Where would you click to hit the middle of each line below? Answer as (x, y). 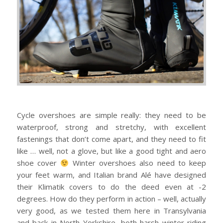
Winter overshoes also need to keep (138, 163)
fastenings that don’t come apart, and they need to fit (111, 139)
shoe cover (39, 163)
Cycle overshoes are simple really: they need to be (111, 115)
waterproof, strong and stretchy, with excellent (111, 127)
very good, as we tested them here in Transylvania (111, 211)
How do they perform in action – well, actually (128, 199)
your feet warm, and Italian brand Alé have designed (111, 175)
